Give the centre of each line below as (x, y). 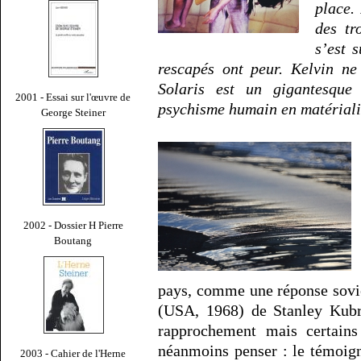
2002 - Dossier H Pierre (73, 225)
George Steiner (73, 112)
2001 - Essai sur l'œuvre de (73, 97)
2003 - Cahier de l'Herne (73, 353)
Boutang (73, 240)
